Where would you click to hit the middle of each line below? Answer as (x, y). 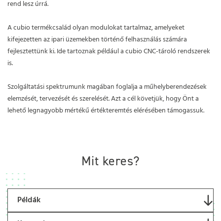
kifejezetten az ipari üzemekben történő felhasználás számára (97, 40)
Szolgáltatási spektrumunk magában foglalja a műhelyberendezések (107, 87)
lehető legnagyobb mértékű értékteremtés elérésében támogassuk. (106, 111)
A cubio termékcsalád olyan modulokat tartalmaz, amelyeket (96, 28)
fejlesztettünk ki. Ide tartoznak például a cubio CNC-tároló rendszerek (109, 52)
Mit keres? (110, 161)
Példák (29, 200)
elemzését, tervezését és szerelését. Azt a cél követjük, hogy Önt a (103, 99)
